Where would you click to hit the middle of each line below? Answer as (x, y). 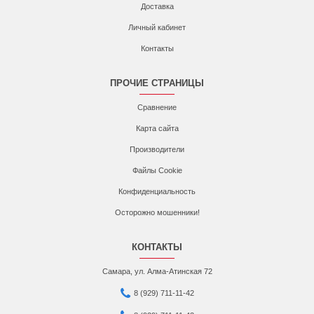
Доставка (157, 6)
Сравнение (157, 107)
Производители (157, 149)
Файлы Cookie (157, 170)
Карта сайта (157, 128)
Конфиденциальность (157, 191)
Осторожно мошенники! (157, 212)
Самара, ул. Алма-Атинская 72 (157, 271)
